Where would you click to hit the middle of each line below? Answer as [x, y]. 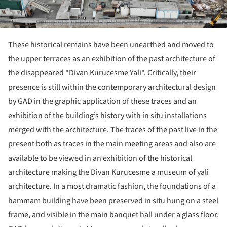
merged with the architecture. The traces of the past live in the [113, 129]
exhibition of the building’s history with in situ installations [107, 115]
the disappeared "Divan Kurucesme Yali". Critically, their [102, 73]
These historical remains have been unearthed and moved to [111, 44]
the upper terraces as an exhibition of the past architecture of [112, 59]
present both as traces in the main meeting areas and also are [112, 144]
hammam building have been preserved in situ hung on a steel [113, 200]
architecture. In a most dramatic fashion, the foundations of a [112, 186]
